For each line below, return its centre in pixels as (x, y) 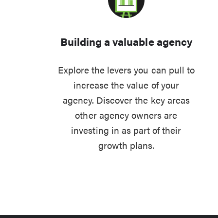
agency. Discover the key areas (126, 100)
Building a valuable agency (126, 41)
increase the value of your (126, 84)
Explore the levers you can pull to (126, 69)
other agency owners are (126, 115)
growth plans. (126, 145)
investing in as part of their (126, 130)
